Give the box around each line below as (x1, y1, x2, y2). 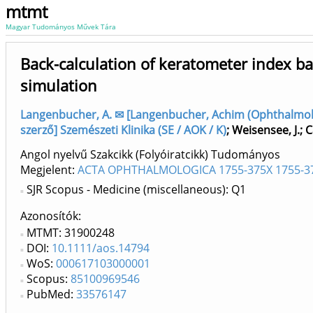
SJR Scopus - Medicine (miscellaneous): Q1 (27, 182, 246, 198)
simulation (20, 75, 97, 96)
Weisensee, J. (232, 122, 300, 138)
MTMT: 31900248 (27, 225, 115, 241)
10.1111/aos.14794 (52, 240, 150, 256)
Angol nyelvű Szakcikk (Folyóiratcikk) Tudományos (20, 147, 280, 163)
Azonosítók (20, 208, 78, 224)
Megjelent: (20, 162, 78, 178)
